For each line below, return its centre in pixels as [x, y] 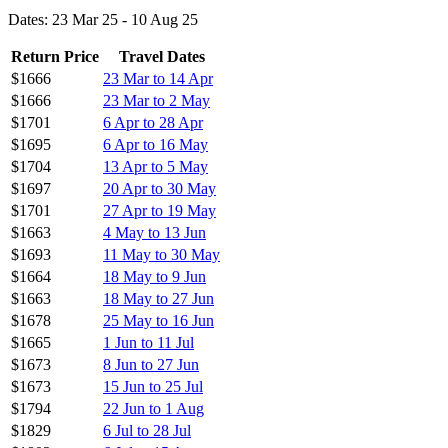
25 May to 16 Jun [158, 320]
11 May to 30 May [161, 254]
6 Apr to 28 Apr [153, 122]
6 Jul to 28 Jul [147, 430]
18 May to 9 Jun [154, 276]
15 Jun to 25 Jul [153, 386]
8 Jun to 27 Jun [151, 364]
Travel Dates [161, 56]
